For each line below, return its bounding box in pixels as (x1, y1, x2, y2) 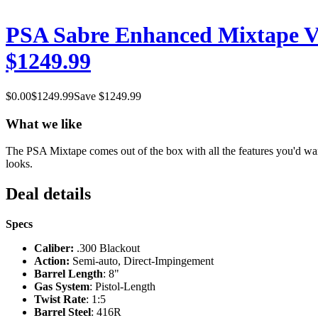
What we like (6, 116, 82, 131)
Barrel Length (34, 268, 103, 280)
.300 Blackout (77, 242, 140, 255)
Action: (34, 255, 72, 268)
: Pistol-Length (89, 280, 155, 293)
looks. (6, 158, 33, 170)
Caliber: (34, 242, 77, 255)
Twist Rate (34, 293, 86, 306)
